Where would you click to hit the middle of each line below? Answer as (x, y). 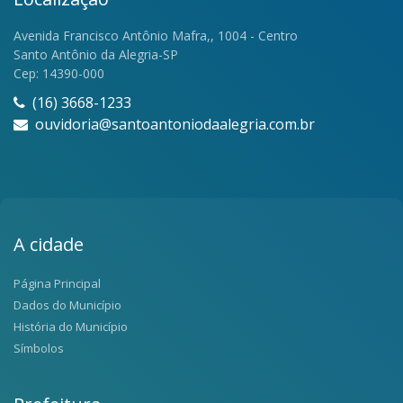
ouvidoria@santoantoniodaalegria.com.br (171, 124)
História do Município (71, 326)
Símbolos (39, 348)
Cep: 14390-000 (59, 73)
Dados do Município (67, 304)
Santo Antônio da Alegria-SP (96, 54)
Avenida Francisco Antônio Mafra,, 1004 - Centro (156, 35)
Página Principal (57, 283)
